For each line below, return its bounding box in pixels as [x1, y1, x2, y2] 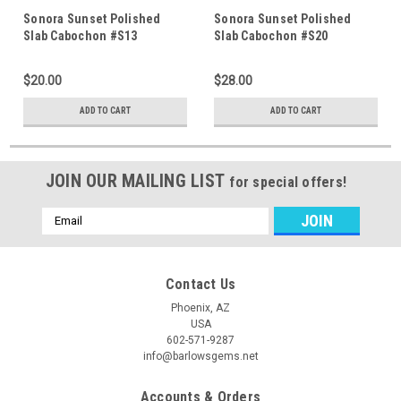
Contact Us [165, 275, 236, 293]
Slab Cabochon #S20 [214, 28, 328, 43]
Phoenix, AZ [171, 301, 230, 314]
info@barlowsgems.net [142, 349, 259, 363]
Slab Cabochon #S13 [23, 28, 138, 43]
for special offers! [229, 173, 347, 191]
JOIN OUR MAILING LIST [45, 169, 230, 192]
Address [41, 226, 90, 242]
